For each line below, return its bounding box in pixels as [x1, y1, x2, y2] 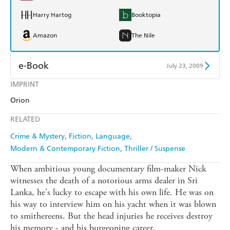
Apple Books [131, 85, 167, 93]
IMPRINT [10, 80, 39, 89]
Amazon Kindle [32, 85, 76, 93]
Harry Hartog [33, 11, 71, 19]
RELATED [10, 115, 40, 124]
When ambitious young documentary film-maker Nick [10, 163, 206, 175]
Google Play [131, 106, 165, 113]
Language [95, 132, 130, 141]
